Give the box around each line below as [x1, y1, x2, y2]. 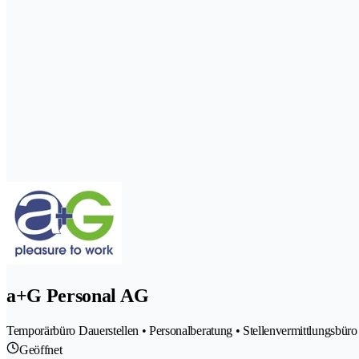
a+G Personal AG [6, 285, 149, 307]
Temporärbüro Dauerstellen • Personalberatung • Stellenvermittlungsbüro [6, 324, 357, 338]
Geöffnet [19, 343, 63, 357]
